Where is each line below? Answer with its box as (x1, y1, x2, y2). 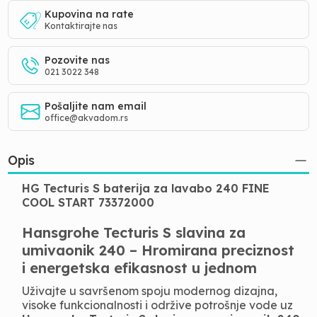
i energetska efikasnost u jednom (22, 259, 258, 277)
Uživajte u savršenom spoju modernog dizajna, (22, 284, 278, 298)
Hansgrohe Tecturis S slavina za (22, 224, 246, 241)
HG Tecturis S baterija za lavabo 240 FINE (22, 181, 270, 195)
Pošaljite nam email (45, 100, 147, 113)
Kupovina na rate (45, 8, 134, 21)
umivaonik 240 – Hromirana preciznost (22, 241, 295, 259)
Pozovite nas (45, 54, 110, 67)
